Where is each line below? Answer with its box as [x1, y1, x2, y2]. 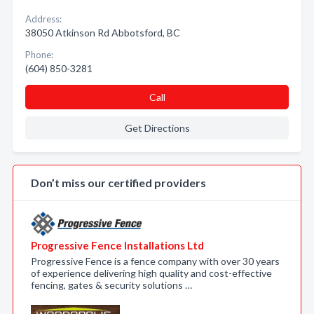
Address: [25, 13, 62, 25]
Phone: [25, 49, 53, 60]
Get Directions [124, 122, 190, 134]
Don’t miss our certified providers [31, 176, 206, 189]
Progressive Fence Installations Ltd [31, 239, 204, 252]
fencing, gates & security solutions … [31, 279, 192, 291]
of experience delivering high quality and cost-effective [31, 267, 272, 279]
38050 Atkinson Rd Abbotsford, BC [25, 27, 180, 39]
